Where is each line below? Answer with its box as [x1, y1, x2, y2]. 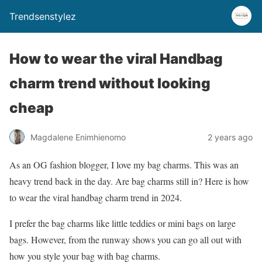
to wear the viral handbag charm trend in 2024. [9, 191, 182, 204]
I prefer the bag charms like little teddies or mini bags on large [9, 217, 236, 229]
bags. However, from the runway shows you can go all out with [9, 233, 242, 246]
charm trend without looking [9, 75, 211, 92]
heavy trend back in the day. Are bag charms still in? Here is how [9, 175, 249, 187]
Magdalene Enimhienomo [30, 132, 126, 142]
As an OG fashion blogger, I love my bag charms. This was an [9, 158, 239, 171]
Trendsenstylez [9, 11, 76, 22]
